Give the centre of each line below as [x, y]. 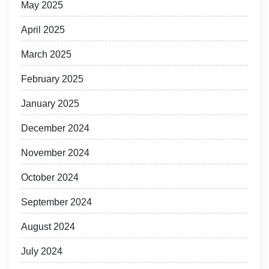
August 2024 [48, 227]
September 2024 [56, 202]
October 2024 [50, 178]
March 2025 [46, 55]
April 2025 [43, 30]
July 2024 [42, 252]
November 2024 [55, 153]
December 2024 [55, 128]
